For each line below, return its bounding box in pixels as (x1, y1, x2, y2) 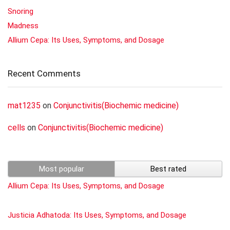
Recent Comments (8, 68, 81, 79)
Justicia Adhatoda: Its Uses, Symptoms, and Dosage (8, 210, 186, 220)
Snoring (8, 6, 33, 16)
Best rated (150, 164, 186, 174)
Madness (8, 21, 39, 30)
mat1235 (8, 100, 41, 110)
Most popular (39, 164, 84, 174)
